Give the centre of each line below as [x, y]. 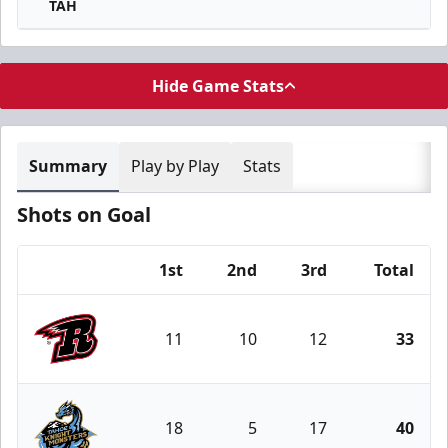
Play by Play [175, 166]
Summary [68, 166]
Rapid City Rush [132, 382]
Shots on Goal [84, 214]
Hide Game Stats [218, 86]
